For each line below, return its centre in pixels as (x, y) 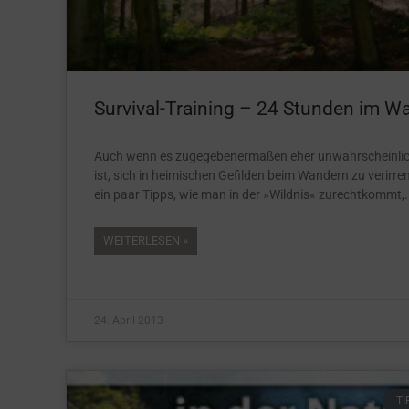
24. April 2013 (129, 321)
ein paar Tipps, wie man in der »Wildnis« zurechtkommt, (249, 195)
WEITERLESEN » (146, 241)
